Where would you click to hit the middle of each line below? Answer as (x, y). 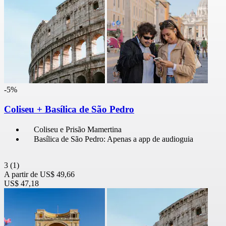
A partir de (21, 174)
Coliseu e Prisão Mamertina (78, 129)
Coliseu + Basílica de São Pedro (69, 109)
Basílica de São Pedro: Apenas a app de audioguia (114, 139)
